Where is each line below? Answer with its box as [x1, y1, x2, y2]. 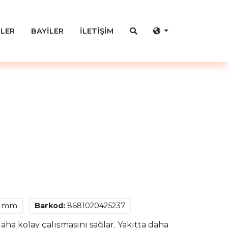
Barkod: [35, 201, 65, 210]
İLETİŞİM [79, 26, 113, 36]
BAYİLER [31, 26, 64, 36]
